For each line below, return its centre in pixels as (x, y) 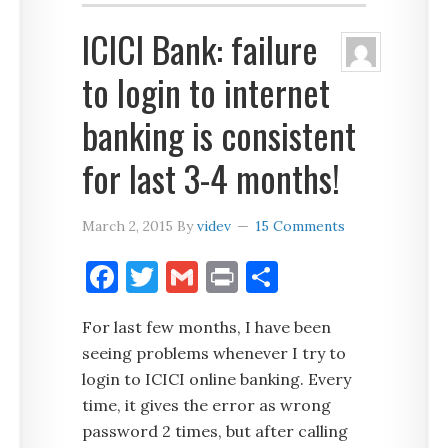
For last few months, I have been (207, 327)
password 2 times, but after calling (215, 431)
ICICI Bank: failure (200, 48)
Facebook (187, 276)
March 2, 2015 (128, 226)
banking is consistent (219, 134)
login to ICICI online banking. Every (217, 379)
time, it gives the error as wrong (207, 405)
